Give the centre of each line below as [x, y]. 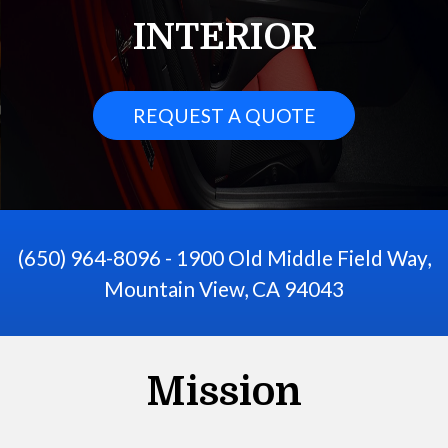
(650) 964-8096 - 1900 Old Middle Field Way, [224, 258]
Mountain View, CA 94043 [224, 289]
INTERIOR [224, 37]
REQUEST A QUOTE [224, 115]
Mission [224, 392]
